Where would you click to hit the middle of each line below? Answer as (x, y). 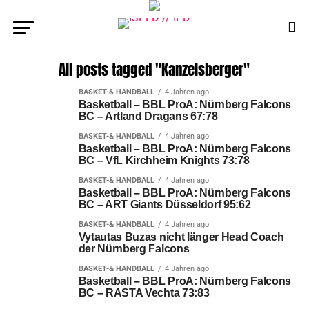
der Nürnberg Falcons (134, 249)
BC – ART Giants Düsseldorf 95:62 (165, 205)
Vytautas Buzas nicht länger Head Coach (181, 237)
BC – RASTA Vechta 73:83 (144, 293)
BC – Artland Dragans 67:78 (148, 116)
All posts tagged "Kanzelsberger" (154, 70)
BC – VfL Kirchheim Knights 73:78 (164, 160)
